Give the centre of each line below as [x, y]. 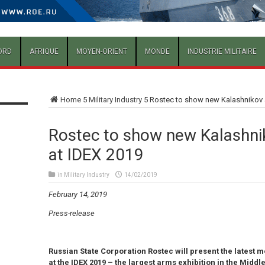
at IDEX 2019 [96, 155]
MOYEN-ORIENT [101, 52]
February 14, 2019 [77, 195]
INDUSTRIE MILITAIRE [222, 52]
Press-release [71, 214]
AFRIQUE [44, 52]
